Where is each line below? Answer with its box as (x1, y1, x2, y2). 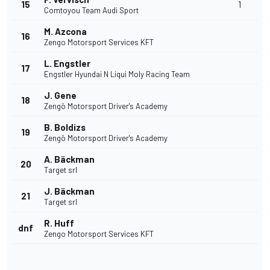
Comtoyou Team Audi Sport (44, 5, 139, 16)
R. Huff (44, 218, 74, 229)
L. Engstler (44, 58, 90, 69)
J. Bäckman (44, 186, 95, 197)
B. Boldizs (44, 122, 86, 133)
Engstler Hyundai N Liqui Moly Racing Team (44, 69, 190, 80)
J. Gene (44, 90, 77, 101)
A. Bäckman (44, 154, 95, 165)
